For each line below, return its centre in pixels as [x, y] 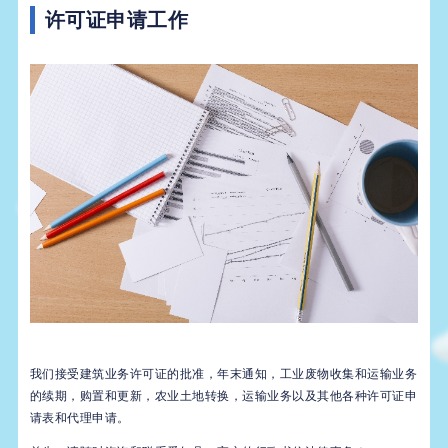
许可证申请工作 [116, 20]
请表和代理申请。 [79, 417]
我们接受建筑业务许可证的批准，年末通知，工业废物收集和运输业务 [223, 373]
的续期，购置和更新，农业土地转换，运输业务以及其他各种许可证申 [223, 395]
